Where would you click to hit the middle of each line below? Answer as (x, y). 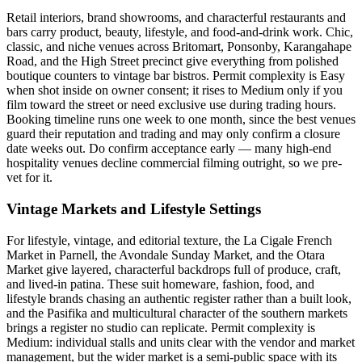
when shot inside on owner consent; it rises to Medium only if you (175, 90)
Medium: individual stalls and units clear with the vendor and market (181, 342)
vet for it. (29, 178)
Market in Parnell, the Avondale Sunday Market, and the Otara (166, 255)
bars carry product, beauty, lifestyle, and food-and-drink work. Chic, (180, 32)
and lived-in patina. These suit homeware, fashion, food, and (160, 284)
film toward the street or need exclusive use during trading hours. (171, 105)
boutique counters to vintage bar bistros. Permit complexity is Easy (176, 76)
